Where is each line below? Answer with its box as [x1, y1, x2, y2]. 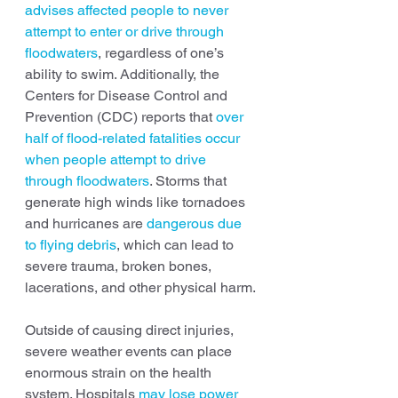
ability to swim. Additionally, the [25, 65, 223, 83]
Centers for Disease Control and [25, 86, 231, 104]
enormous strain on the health [25, 363, 215, 381]
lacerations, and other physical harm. [25, 278, 256, 296]
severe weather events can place [25, 342, 235, 360]
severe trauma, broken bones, [25, 257, 215, 275]
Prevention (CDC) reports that [25, 107, 216, 125]
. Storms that [149, 171, 230, 189]
